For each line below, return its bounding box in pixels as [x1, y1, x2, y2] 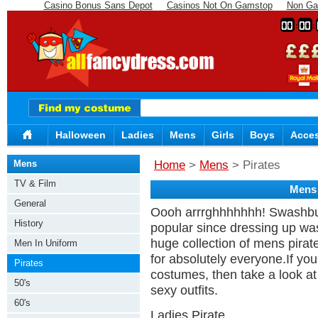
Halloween [55, 129, 106, 141]
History [14, 218, 43, 229]
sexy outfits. [150, 283, 218, 297]
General [14, 198, 46, 209]
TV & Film [14, 178, 56, 189]
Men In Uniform [14, 238, 77, 248]
